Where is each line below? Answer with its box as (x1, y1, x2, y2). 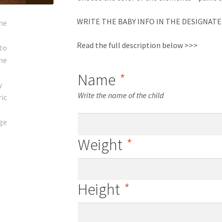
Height (77, 179, 123, 200)
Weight (77, 134, 125, 155)
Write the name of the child (77, 90, 164, 101)
